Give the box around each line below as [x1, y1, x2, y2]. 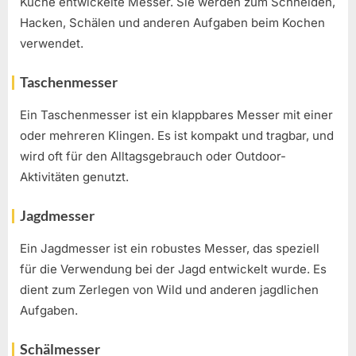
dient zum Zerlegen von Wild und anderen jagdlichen [20, 281, 319, 297]
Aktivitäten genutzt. [20, 168, 129, 184]
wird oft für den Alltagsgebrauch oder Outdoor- [20, 148, 286, 164]
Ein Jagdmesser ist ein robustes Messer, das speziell [20, 240, 319, 256]
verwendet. [20, 35, 83, 51]
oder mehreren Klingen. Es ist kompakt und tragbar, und [20, 127, 334, 143]
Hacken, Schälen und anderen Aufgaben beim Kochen [20, 14, 325, 30]
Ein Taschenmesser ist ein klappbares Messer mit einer [20, 106, 333, 122]
